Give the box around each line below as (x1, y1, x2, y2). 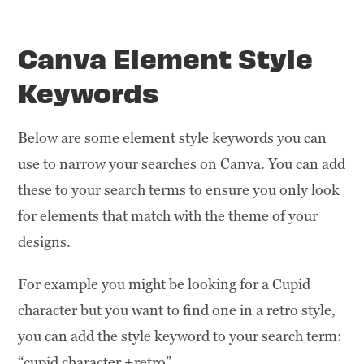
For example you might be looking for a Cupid (18, 274, 311, 293)
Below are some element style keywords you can (18, 128, 327, 147)
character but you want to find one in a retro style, (18, 300, 336, 319)
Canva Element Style (18, 39, 314, 75)
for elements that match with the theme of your (18, 206, 318, 225)
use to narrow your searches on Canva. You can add (18, 154, 346, 173)
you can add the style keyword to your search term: (18, 326, 343, 345)
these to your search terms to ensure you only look (18, 180, 340, 199)
